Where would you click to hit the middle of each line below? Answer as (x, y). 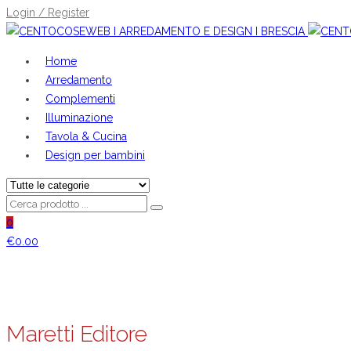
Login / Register (48, 12)
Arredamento (79, 80)
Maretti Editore (77, 335)
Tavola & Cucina (86, 136)
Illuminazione (79, 117)
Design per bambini (95, 155)
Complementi (80, 98)
